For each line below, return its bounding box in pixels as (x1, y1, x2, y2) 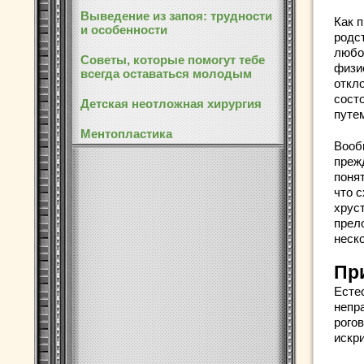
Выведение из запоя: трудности (80, 9, 272, 23)
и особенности (80, 23, 167, 37)
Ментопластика (80, 127, 172, 141)
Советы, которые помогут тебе (80, 53, 265, 67)
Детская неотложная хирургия (80, 97, 262, 110)
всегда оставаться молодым (80, 67, 252, 80)
